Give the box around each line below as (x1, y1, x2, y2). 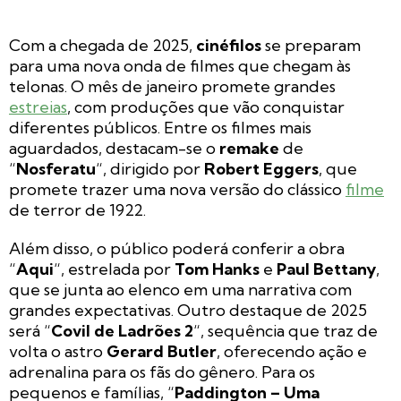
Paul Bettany (277, 258, 376, 279)
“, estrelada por (54, 258, 175, 279)
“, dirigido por (96, 158, 204, 179)
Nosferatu (16, 158, 96, 179)
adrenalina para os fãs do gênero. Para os (9, 361, 315, 382)
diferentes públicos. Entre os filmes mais (9, 116, 311, 138)
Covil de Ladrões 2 (51, 320, 193, 341)
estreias (9, 96, 67, 117)
